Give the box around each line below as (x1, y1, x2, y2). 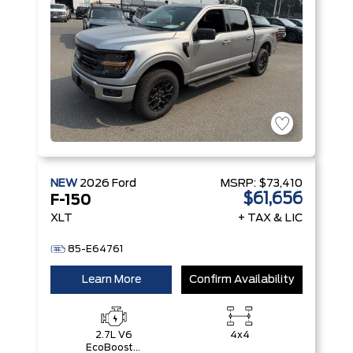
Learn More (81, 274, 141, 285)
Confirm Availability (189, 274, 295, 285)
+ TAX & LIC (238, 213, 303, 224)
